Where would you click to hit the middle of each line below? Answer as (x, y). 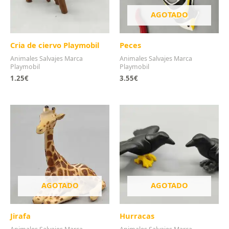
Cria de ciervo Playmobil (55, 45)
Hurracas (137, 215)
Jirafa (20, 215)
